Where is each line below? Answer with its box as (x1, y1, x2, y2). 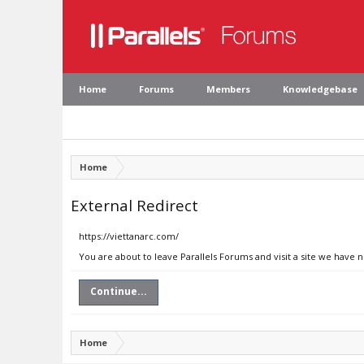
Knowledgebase (283, 83, 357, 95)
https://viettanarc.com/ (79, 230, 179, 242)
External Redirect (71, 195, 198, 215)
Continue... (90, 284, 147, 298)
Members (206, 83, 250, 95)
